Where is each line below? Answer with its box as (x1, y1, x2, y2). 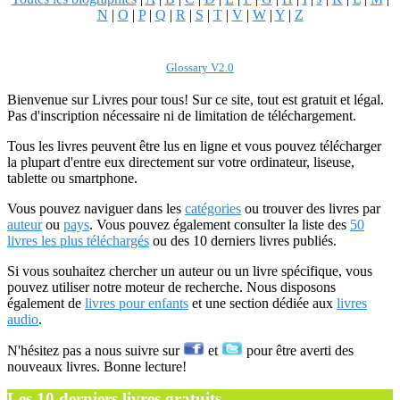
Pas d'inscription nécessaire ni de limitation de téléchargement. (7, 108, 356, 123)
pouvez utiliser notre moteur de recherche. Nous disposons (7, 279, 336, 295)
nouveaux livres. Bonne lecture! (7, 359, 187, 374)
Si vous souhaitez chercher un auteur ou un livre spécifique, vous (7, 263, 372, 279)
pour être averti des (243, 343, 354, 358)
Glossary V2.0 (166, 62, 234, 74)
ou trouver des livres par (241, 201, 380, 216)
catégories (185, 201, 241, 216)
